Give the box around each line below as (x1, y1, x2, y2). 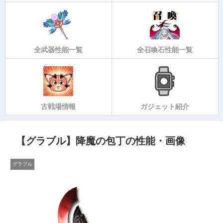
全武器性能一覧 (34, 46, 83, 54)
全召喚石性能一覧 (137, 46, 193, 54)
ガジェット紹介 (140, 103, 189, 111)
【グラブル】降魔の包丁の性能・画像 (16, 135, 185, 147)
